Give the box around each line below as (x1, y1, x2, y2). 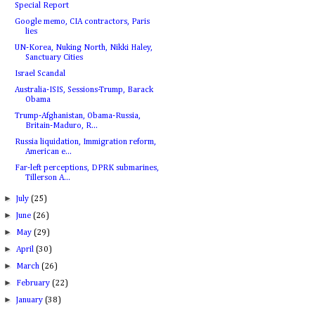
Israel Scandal (14, 70, 65, 78)
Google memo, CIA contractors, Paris (14, 18, 150, 26)
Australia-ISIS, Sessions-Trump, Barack (14, 86, 153, 94)
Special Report (14, 1, 69, 10)
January (16, 296, 46, 304)
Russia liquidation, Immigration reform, (14, 138, 156, 146)
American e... (25, 148, 72, 156)
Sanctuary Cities (25, 53, 83, 62)
